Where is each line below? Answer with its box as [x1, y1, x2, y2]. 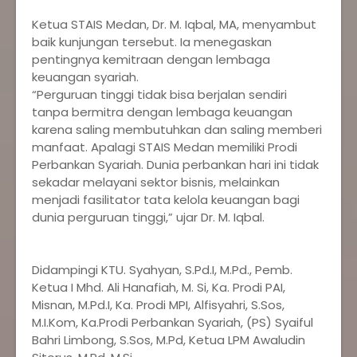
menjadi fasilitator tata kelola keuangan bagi [32, 191, 300, 208]
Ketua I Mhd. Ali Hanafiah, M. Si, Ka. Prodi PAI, [32, 279, 285, 296]
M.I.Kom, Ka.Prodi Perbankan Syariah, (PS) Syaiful [32, 314, 313, 331]
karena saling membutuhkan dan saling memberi [32, 121, 322, 138]
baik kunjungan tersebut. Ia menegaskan [32, 33, 272, 50]
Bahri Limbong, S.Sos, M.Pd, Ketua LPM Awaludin [32, 331, 305, 348]
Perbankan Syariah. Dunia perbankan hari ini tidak [32, 156, 319, 173]
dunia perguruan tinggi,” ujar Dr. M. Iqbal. [32, 209, 265, 226]
